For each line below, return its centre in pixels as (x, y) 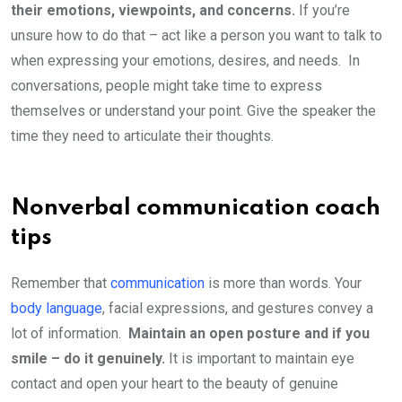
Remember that (61, 283)
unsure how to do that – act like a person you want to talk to (197, 35)
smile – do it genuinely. (88, 358)
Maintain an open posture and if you (249, 333)
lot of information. (70, 333)
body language (57, 308)
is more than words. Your (283, 283)
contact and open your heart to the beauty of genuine (175, 383)
